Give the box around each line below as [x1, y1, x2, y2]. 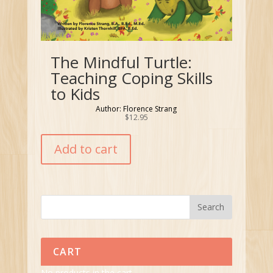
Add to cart [54, 140, 118, 157]
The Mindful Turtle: [50, 51, 192, 73]
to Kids [50, 82, 100, 105]
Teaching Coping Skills [50, 66, 213, 89]
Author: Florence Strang [96, 103, 177, 114]
